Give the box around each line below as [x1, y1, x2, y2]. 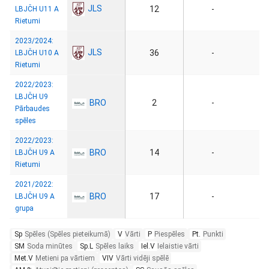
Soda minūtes [27, 242, 73, 250]
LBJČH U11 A [15, 5, 59, 13]
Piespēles [154, 230, 185, 238]
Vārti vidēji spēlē [116, 254, 169, 262]
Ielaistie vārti [157, 242, 199, 250]
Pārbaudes [15, 104, 50, 113]
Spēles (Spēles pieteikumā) [25, 230, 110, 238]
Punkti [203, 230, 223, 238]
